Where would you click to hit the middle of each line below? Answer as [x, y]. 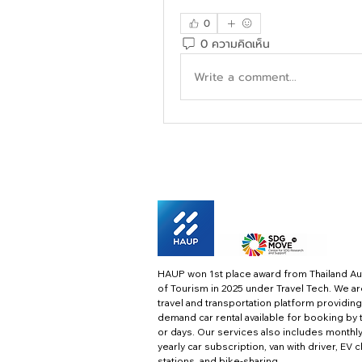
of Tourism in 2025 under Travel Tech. [246, 288]
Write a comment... [245, 77]
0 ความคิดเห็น [235, 44]
